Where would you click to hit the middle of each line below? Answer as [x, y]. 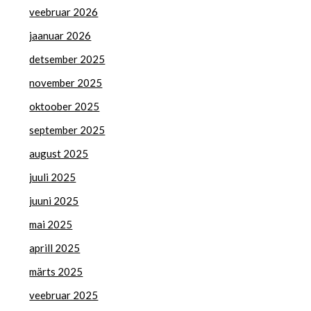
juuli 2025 [53, 177]
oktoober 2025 [65, 106]
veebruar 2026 [64, 11]
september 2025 [67, 129]
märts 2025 [56, 271]
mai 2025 [51, 224]
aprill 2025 [55, 247]
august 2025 [59, 153]
